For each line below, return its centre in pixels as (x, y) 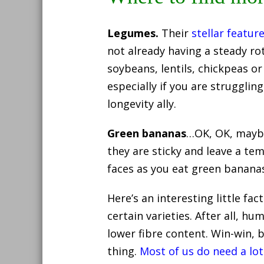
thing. (123, 251)
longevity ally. (142, 103)
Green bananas (147, 133)
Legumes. (133, 33)
